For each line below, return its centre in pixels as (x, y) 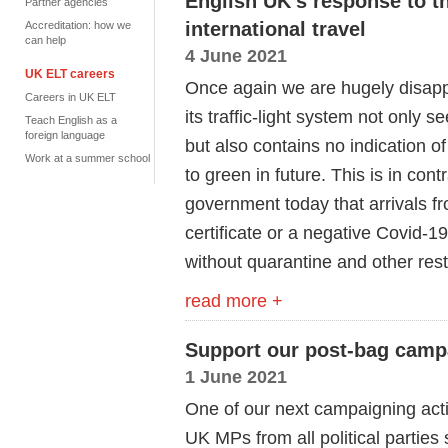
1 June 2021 (236, 376)
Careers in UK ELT (70, 97)
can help (45, 40)
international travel (275, 29)
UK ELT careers (70, 74)
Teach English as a (71, 120)
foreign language (65, 135)
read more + (234, 300)
